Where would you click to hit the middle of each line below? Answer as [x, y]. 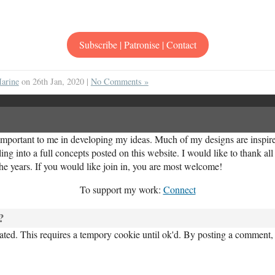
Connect [179, 189]
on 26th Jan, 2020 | [55, 81]
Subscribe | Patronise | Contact [137, 45]
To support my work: [121, 189]
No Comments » [119, 81]
